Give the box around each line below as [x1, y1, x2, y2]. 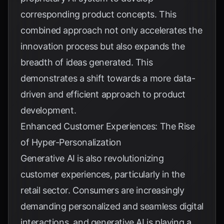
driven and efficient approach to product [20, 89, 186, 99]
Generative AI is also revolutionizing [20, 153, 164, 163]
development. [20, 105, 76, 115]
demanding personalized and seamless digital [20, 201, 203, 211]
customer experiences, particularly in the [20, 169, 185, 179]
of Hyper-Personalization [20, 137, 121, 147]
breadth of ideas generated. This [20, 57, 153, 67]
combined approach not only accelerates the [20, 25, 202, 35]
